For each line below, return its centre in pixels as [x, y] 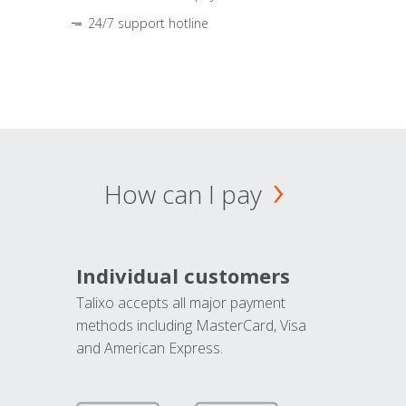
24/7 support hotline [148, 23]
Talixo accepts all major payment [181, 302]
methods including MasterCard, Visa [191, 325]
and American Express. [150, 348]
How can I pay [183, 193]
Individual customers [183, 275]
